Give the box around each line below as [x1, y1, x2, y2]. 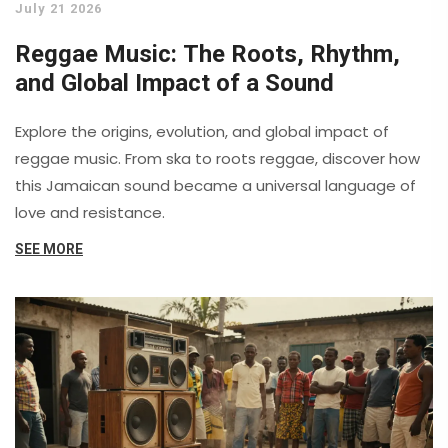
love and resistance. [15, 202, 165, 224]
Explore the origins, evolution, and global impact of [15, 121, 389, 143]
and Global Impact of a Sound [15, 69, 334, 98]
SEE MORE [15, 241, 83, 258]
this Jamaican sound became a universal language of [15, 175, 416, 197]
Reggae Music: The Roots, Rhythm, [15, 40, 400, 69]
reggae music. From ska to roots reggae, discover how [15, 148, 420, 170]
